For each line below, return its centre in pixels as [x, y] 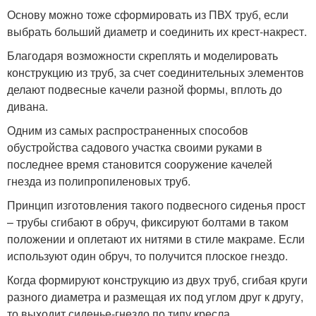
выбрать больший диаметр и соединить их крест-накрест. [157, 31]
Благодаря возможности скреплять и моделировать [142, 55]
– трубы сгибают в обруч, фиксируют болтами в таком [148, 222]
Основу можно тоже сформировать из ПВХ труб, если [148, 14]
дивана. [28, 106]
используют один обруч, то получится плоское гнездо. [147, 256]
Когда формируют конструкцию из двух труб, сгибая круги [157, 280]
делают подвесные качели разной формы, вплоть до [145, 89]
